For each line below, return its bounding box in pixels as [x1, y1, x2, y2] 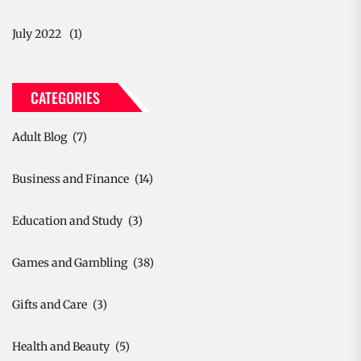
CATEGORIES [31, 86, 100, 108]
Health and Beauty [12, 338, 110, 354]
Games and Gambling [12, 255, 127, 270]
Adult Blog [12, 129, 67, 144]
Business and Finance [12, 171, 129, 186]
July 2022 [12, 26, 61, 41]
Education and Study [12, 213, 122, 228]
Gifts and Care [12, 297, 87, 312]
